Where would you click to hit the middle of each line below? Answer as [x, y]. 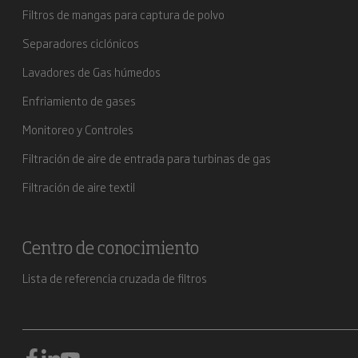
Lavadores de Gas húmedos [91, 72]
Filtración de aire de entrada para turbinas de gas [147, 158]
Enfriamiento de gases [79, 100]
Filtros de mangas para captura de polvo [123, 14]
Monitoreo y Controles [78, 129]
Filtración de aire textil [79, 187]
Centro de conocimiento [111, 249]
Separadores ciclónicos [81, 43]
